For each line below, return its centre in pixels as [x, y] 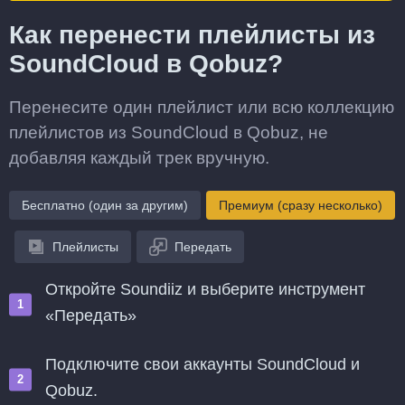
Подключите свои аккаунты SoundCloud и [202, 364]
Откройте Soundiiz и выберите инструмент [205, 289]
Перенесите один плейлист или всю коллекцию [202, 107]
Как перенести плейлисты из [192, 35]
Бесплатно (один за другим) [105, 205]
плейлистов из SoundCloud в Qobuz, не [169, 132]
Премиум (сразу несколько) [301, 205]
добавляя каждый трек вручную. [139, 158]
